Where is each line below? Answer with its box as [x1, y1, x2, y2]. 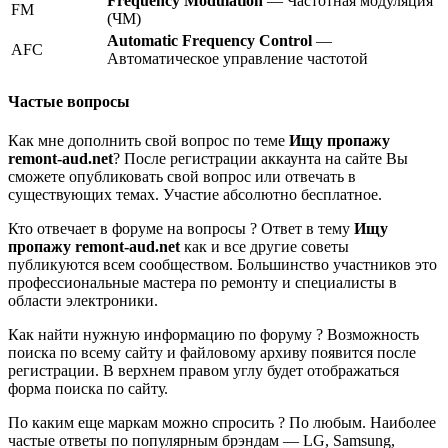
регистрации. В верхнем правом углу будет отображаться [8, 361, 399, 379]
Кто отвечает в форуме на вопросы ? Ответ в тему [8, 219, 354, 237]
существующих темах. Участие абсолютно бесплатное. [8, 185, 382, 203]
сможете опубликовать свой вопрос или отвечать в [8, 167, 356, 185]
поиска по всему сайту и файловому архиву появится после [8, 343, 416, 361]
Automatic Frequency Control [107, 32, 312, 50]
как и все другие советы [180, 237, 349, 255]
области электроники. [8, 291, 158, 309]
